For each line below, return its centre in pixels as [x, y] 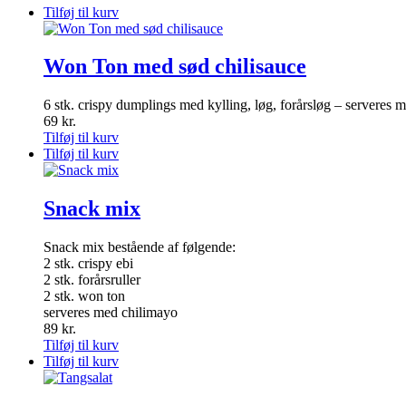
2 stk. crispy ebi [88, 264]
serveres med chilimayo [111, 313]
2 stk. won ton [84, 296]
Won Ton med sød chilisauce [175, 67]
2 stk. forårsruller [92, 280]
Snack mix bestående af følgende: [140, 247]
